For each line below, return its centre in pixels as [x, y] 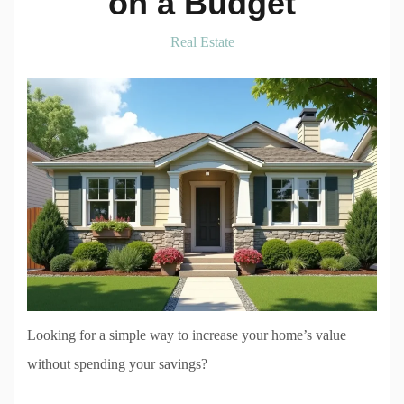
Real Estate [202, 41]
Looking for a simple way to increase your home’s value [187, 335]
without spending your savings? [117, 364]
